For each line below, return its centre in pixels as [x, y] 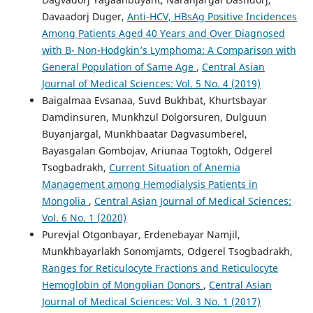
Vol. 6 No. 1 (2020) [84, 218]
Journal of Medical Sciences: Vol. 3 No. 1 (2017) [151, 302]
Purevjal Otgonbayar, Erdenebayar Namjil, [141, 235]
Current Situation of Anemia [174, 168]
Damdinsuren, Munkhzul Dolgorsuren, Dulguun [154, 117]
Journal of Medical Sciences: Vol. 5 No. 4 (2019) [151, 84]
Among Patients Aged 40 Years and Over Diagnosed [163, 34]
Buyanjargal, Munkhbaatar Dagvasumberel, [144, 134]
